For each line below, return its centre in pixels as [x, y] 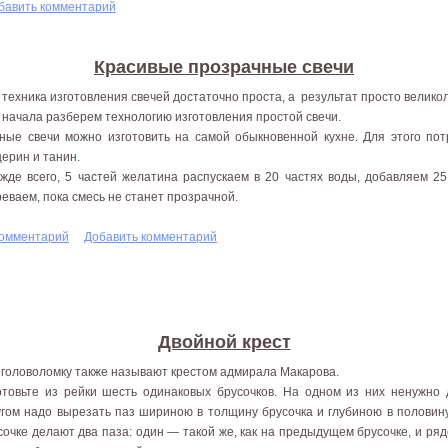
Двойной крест [224, 341]
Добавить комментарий [150, 236]
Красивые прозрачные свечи [224, 66]
